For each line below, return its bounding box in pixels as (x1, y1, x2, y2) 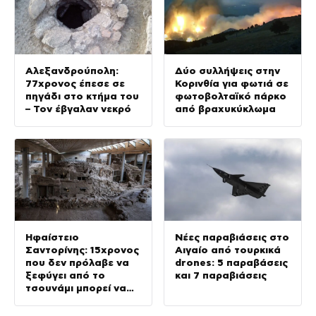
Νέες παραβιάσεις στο (175, 231, 289, 243)
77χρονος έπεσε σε (25, 77, 125, 89)
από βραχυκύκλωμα (175, 102, 276, 114)
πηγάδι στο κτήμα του (25, 90, 139, 102)
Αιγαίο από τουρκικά (175, 244, 281, 256)
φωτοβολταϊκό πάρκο (175, 90, 286, 102)
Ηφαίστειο (25, 231, 79, 243)
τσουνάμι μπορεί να (25, 282, 126, 294)
